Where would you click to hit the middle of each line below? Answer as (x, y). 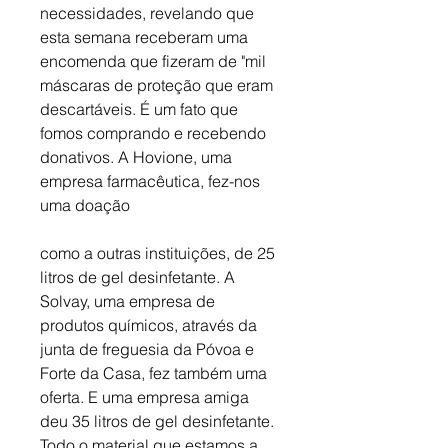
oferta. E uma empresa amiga (146, 397)
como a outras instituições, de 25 (159, 253)
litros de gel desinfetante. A (139, 277)
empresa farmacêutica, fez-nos (152, 181)
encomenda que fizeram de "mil (155, 61)
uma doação (87, 205)
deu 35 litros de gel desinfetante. (159, 421)
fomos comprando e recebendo (155, 133)
